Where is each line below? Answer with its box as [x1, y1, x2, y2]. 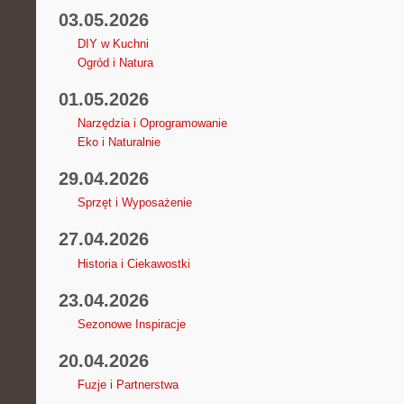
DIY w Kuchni [77, 37, 149, 50]
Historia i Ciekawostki [77, 256, 190, 271]
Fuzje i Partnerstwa [77, 377, 179, 391]
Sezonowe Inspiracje [77, 317, 186, 331]
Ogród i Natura [77, 56, 153, 69]
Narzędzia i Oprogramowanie [77, 116, 227, 131]
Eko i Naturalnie [77, 135, 161, 150]
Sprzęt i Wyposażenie [77, 196, 192, 210]
